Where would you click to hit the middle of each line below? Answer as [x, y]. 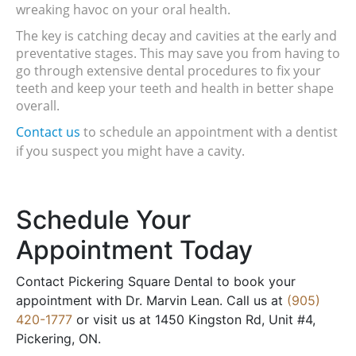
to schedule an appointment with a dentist [209, 132]
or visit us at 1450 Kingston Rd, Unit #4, [194, 320]
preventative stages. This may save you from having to [178, 53]
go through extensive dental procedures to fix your [168, 70]
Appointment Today [134, 250]
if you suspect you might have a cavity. [130, 151]
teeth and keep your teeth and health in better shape [175, 88]
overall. [38, 105]
